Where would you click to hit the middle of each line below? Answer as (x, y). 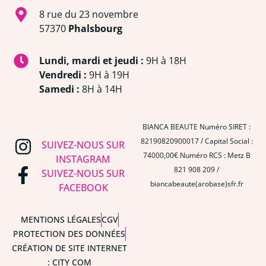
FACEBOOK (83, 188)
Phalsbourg (96, 29)
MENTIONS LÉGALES (61, 220)
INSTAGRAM (83, 159)
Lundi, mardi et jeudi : (92, 61)
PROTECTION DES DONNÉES (69, 234)
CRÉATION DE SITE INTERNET (69, 248)
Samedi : (60, 89)
